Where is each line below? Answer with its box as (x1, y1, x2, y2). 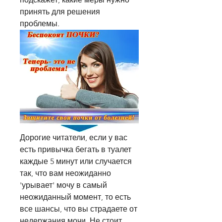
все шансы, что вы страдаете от (20, 204, 137, 214)
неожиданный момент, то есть (20, 192, 131, 202)
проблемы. (20, 19, 59, 28)
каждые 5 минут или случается (20, 157, 132, 166)
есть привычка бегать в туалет (20, 145, 131, 155)
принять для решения (20, 7, 100, 16)
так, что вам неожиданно (20, 168, 111, 178)
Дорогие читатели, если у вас (20, 133, 127, 143)
